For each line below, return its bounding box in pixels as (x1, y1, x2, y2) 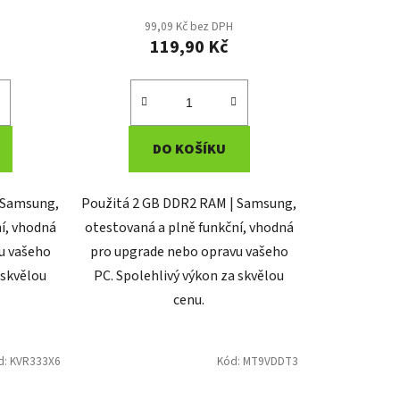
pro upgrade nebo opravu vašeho (89, 242, 288, 262)
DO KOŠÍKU (152, 139, 226, 160)
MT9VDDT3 (242, 353, 298, 371)
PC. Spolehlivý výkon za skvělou (94, 266, 285, 287)
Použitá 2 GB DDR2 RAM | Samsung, (81, 194, 297, 214)
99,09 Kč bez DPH (145, 18, 234, 36)
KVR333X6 (9, 353, 61, 371)
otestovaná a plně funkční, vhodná (84, 218, 294, 238)
